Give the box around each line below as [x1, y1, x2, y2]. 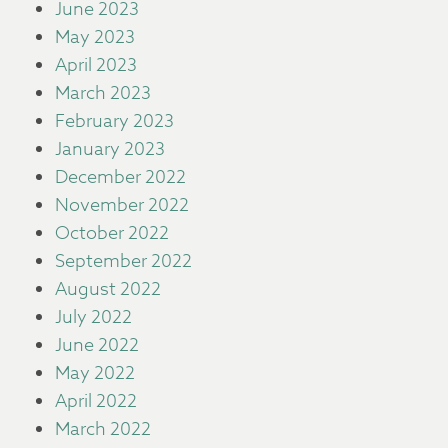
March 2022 [55, 416, 151, 443]
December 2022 [55, 164, 186, 191]
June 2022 [55, 332, 139, 359]
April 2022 [55, 388, 137, 415]
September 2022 [55, 248, 192, 275]
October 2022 [55, 220, 169, 247]
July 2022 [55, 304, 132, 331]
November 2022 [55, 192, 189, 219]
